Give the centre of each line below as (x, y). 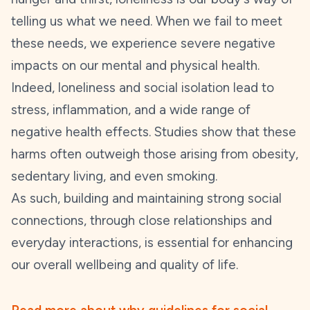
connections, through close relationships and (142, 220)
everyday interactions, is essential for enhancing (152, 243)
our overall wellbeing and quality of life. (125, 265)
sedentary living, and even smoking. (114, 176)
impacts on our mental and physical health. (135, 65)
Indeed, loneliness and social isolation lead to (143, 88)
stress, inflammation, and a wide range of (131, 110)
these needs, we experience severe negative (143, 43)
